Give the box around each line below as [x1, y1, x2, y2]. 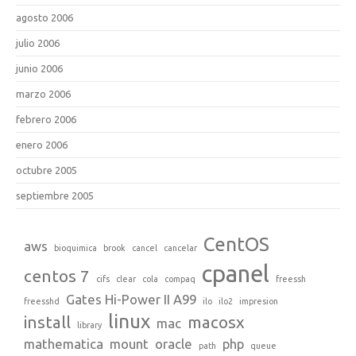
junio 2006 [16, 62, 63, 74]
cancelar [164, 242, 197, 253]
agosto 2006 [16, 11, 73, 23]
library [77, 319, 102, 330]
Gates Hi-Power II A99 [66, 291, 196, 307]
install [24, 312, 71, 331]
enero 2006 [16, 138, 68, 150]
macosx [188, 312, 245, 331]
